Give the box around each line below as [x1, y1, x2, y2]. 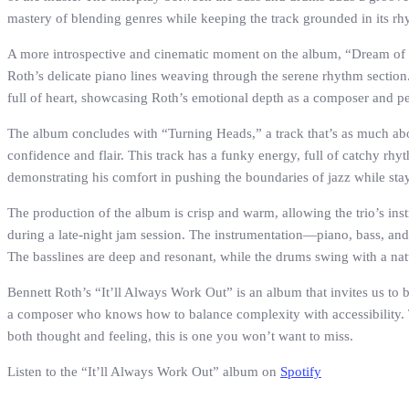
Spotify [280, 364, 321, 380]
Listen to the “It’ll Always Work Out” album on [7, 364, 280, 380]
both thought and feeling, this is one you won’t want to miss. [7, 329, 353, 344]
